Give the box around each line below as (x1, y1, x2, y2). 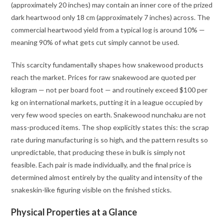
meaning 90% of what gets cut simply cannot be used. (11, 38, 179, 47)
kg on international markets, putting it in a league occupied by (11, 98, 203, 107)
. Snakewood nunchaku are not (110, 110, 206, 119)
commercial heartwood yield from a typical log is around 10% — (11, 25, 205, 34)
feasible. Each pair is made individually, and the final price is (11, 160, 192, 169)
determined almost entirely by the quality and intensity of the (11, 173, 203, 182)
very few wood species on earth (11, 110, 111, 119)
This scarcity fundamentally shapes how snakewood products (11, 60, 204, 69)
